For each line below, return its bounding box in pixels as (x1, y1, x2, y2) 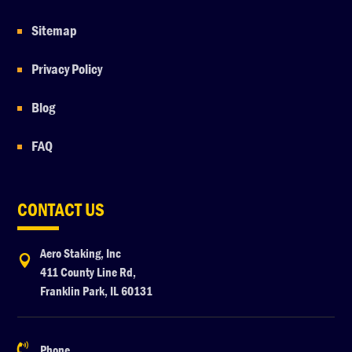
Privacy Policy (31, 60, 105, 79)
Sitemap (31, 21, 78, 40)
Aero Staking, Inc (40, 244, 122, 262)
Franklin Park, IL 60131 (40, 282, 153, 299)
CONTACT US (17, 198, 105, 222)
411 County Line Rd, (40, 263, 137, 280)
